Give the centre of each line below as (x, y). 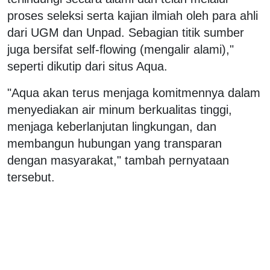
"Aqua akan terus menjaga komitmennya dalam (134, 93)
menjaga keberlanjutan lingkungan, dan (112, 127)
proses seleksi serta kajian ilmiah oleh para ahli (133, 16)
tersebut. (31, 177)
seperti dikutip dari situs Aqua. (87, 67)
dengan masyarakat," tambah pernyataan (118, 161)
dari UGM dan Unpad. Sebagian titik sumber (126, 33)
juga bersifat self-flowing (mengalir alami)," (121, 50)
